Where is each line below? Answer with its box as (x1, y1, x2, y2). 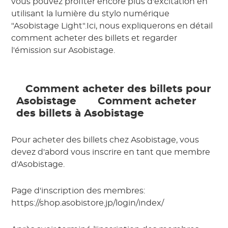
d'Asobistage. (11, 160, 65, 169)
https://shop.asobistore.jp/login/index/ (11, 199, 164, 208)
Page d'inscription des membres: (11, 187, 146, 195)
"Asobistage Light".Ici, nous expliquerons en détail (11, 22, 213, 31)
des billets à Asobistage (16, 108, 148, 119)
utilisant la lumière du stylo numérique (11, 10, 170, 18)
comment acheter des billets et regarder (11, 34, 178, 43)
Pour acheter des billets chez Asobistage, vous (11, 136, 199, 145)
